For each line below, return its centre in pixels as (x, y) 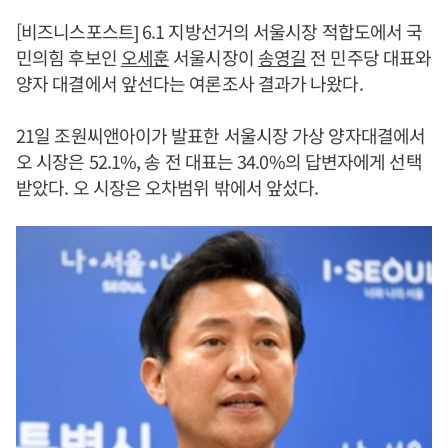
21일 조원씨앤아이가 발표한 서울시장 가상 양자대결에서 (221, 135)
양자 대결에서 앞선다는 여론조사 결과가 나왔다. (189, 83)
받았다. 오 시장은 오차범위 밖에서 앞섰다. (167, 187)
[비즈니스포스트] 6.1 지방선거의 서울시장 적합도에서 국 (219, 31)
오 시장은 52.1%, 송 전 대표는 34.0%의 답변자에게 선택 (219, 161)
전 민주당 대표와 (369, 57)
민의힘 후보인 (68, 57)
